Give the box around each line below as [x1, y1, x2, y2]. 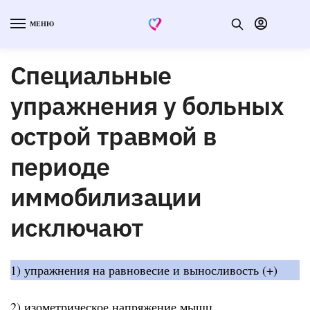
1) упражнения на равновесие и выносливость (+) [10, 261, 277, 278]
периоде [10, 149, 110, 183]
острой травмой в [10, 119, 217, 152]
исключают [10, 210, 144, 244]
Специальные [10, 58, 172, 91]
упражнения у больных [10, 89, 284, 122]
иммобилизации [10, 180, 202, 213]
